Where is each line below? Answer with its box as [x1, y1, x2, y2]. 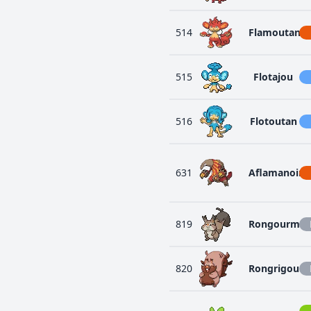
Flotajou [253, 70, 293, 83]
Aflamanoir [249, 166, 303, 179]
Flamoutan [249, 26, 301, 39]
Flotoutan [249, 115, 297, 128]
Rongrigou [249, 262, 299, 275]
